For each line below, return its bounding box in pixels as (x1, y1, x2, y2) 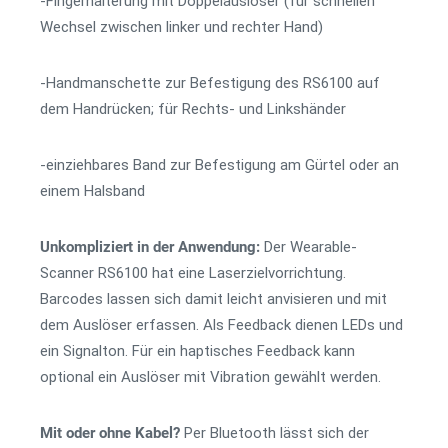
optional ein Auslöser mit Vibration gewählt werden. (40, 368, 381, 386)
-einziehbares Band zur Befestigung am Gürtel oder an (40, 156, 399, 174)
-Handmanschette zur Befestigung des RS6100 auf (40, 74, 380, 92)
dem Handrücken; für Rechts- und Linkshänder (40, 100, 346, 118)
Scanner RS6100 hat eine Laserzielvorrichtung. (40, 264, 346, 282)
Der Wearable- (264, 238, 357, 256)
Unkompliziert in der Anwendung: (40, 238, 264, 256)
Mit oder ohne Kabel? (40, 424, 184, 442)
